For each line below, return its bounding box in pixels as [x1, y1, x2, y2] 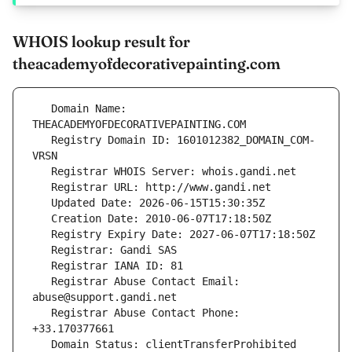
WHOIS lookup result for [13, 31, 190, 52]
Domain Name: [32, 102, 51, 115]
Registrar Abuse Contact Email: [32, 275, 51, 288]
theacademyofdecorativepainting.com [13, 53, 280, 74]
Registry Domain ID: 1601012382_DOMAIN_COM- [32, 134, 51, 147]
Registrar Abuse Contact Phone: [32, 306, 51, 320]
